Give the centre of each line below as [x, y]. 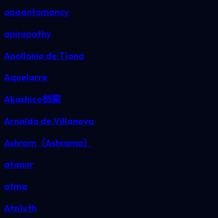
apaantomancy [36, 12]
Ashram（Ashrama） [48, 142]
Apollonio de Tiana [44, 55]
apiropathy [27, 34]
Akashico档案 [32, 99]
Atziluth [20, 208]
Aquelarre [26, 77]
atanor [19, 164]
